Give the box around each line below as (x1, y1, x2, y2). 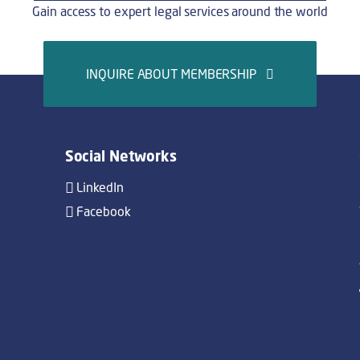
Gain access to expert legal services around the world (32, 2, 328, 20)
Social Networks (64, 145, 177, 166)
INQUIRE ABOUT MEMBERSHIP (86, 64, 266, 83)
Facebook (73, 202, 131, 220)
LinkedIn (73, 178, 124, 196)
